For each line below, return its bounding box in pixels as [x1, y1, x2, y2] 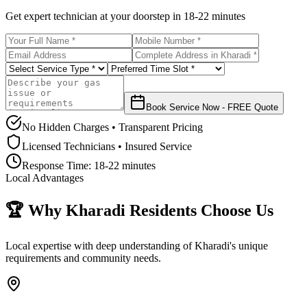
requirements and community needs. [5, 251, 161, 264]
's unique [230, 239, 268, 251]
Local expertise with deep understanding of [5, 239, 195, 251]
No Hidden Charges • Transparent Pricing [22, 121, 203, 133]
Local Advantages [5, 171, 84, 184]
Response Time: [22, 159, 94, 171]
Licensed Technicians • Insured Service [22, 140, 192, 152]
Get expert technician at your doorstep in [5, 10, 184, 22]
